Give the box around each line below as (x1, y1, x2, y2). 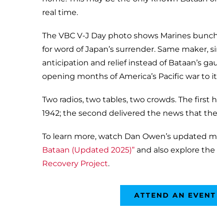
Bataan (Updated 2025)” (42, 145, 135, 155)
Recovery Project (42, 158, 108, 168)
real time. (42, 7, 78, 17)
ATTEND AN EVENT (134, 190, 216, 200)
